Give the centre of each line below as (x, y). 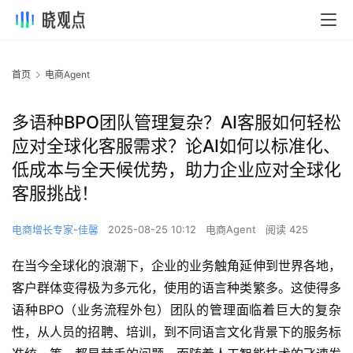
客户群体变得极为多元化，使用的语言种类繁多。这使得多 (176, 288)
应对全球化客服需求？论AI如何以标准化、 (176, 146)
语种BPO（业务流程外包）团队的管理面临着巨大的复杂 (176, 310)
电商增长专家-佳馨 (55, 230)
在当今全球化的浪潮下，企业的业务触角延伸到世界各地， (176, 266)
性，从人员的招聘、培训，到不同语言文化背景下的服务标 (176, 332)
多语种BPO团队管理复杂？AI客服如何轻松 (176, 123)
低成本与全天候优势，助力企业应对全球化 (176, 170)
